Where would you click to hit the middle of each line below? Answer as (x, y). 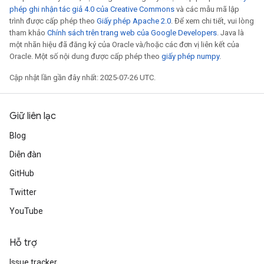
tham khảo (28, 33)
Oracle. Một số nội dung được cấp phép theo (85, 56)
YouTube (26, 211)
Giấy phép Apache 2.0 (134, 21)
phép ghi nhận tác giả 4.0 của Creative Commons (92, 9)
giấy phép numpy (190, 56)
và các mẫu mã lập (207, 9)
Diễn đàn (25, 154)
